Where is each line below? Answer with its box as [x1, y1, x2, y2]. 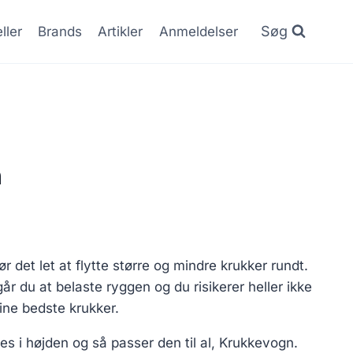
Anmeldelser [158, 23, 238, 39]
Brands [38, 23, 83, 39]
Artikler [98, 23, 143, 39]
